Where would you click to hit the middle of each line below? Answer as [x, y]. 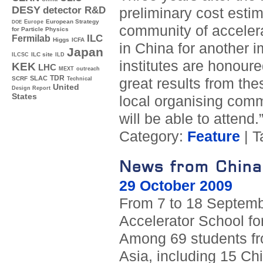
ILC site [42, 55]
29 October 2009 [176, 186]
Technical [80, 79]
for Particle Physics [40, 29]
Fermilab [31, 39]
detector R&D [74, 10]
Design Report [31, 88]
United [66, 87]
